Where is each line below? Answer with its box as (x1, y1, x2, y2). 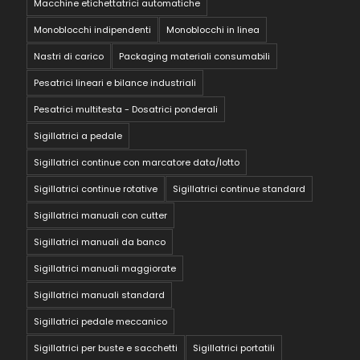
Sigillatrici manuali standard (34, 288, 166, 301)
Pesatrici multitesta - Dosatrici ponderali (34, 102, 219, 116)
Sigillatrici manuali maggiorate (34, 261, 177, 275)
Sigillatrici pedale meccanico (34, 314, 168, 328)
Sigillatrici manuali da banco (34, 235, 166, 248)
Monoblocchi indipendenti (34, 22, 152, 36)
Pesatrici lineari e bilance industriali (34, 76, 197, 89)
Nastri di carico (34, 49, 104, 63)
